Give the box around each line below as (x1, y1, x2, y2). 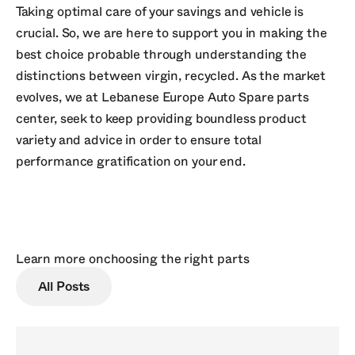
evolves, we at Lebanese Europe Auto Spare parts (15, 91, 309, 105)
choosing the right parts (103, 252, 250, 265)
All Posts (37, 281, 90, 294)
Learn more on (15, 252, 104, 265)
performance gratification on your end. (15, 155, 246, 169)
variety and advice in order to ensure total (15, 134, 262, 147)
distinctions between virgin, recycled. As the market (15, 70, 326, 83)
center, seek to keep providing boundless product (15, 113, 307, 126)
